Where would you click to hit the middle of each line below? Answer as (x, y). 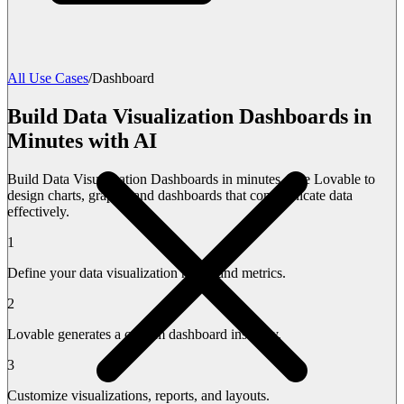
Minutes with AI (82, 140)
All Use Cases (48, 78)
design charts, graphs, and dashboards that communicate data (180, 195)
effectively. (38, 211)
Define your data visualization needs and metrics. (147, 272)
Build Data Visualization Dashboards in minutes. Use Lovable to (191, 179)
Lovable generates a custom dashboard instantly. (144, 334)
